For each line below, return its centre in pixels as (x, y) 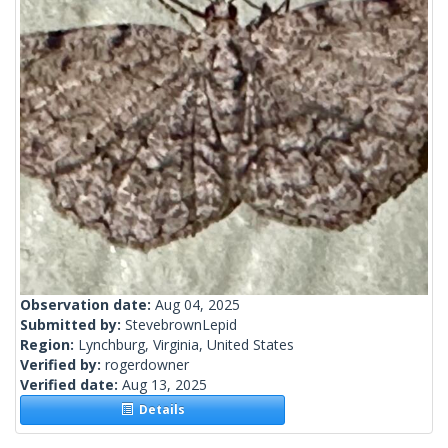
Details (158, 410)
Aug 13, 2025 (164, 385)
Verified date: (71, 385)
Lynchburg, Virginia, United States (186, 345)
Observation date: (87, 305)
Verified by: (62, 365)
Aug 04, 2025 (197, 305)
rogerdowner (147, 365)
